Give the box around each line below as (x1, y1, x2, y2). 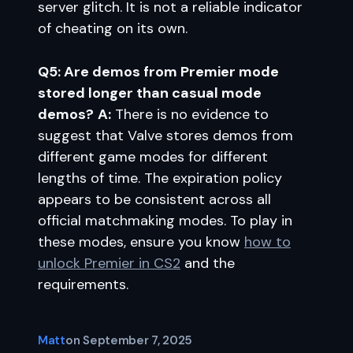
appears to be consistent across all (38, 190, 271, 209)
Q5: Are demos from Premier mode (38, 62, 279, 81)
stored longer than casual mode (38, 84, 262, 102)
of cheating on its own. (38, 19, 188, 38)
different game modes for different (38, 147, 268, 166)
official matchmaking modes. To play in (38, 211, 292, 230)
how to (244, 232, 291, 251)
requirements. (38, 275, 128, 294)
